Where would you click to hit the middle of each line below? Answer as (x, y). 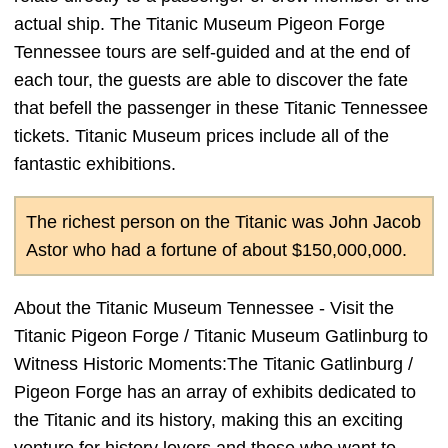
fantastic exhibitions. (97, 164)
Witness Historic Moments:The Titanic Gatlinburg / (213, 364)
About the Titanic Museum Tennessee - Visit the (204, 308)
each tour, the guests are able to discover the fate (211, 80)
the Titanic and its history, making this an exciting (208, 420)
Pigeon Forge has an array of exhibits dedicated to (215, 392)
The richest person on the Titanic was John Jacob (223, 222)
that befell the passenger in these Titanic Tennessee (221, 108)
